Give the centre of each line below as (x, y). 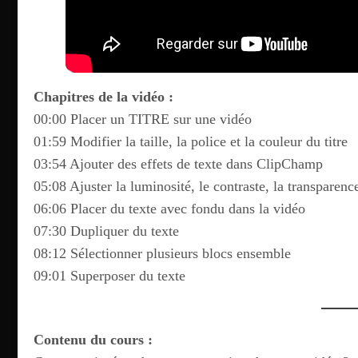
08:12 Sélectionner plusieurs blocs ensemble (162, 253)
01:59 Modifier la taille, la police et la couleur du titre (191, 141)
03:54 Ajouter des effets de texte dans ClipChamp (178, 164)
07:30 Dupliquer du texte (106, 231)
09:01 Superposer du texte (109, 276)
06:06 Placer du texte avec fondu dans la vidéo (169, 209)
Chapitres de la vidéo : (103, 97)
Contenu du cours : (93, 339)
